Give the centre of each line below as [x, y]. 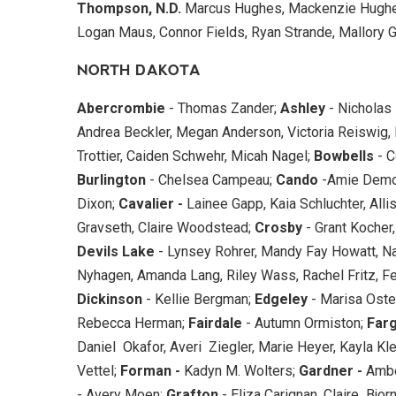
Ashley [303, 108]
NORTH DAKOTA [139, 70]
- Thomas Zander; [225, 108]
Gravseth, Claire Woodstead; [166, 227]
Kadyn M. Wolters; [240, 370]
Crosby [278, 227]
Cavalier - [152, 203]
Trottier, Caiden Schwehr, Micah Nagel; [195, 156]
